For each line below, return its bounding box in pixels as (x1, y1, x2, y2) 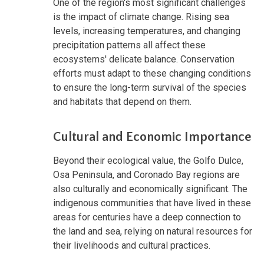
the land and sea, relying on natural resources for (53, 225, 252, 237)
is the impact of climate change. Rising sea (53, 11, 229, 22)
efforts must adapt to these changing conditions (53, 67, 251, 79)
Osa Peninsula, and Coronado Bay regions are (53, 169, 240, 180)
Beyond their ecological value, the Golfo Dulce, (53, 154, 243, 166)
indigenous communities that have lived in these (53, 197, 251, 209)
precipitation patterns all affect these (53, 39, 206, 51)
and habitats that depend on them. (53, 95, 192, 107)
